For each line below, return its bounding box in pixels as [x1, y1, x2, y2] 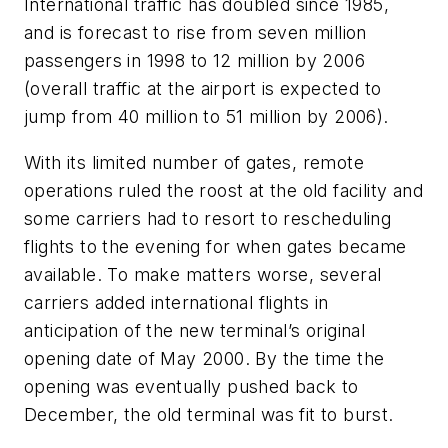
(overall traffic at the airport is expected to [24, 78, 382, 100]
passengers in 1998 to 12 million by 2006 [24, 50, 365, 72]
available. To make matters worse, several [24, 263, 382, 285]
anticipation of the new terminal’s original [24, 319, 366, 341]
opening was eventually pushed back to [24, 375, 359, 397]
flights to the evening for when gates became [24, 235, 407, 257]
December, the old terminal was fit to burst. [24, 403, 394, 425]
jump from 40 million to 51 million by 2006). [24, 106, 389, 128]
